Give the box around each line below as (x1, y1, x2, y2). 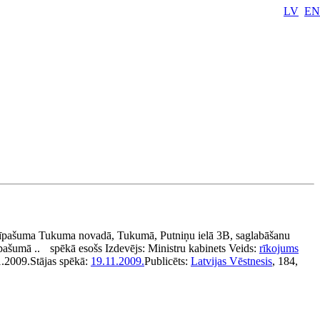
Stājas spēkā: (30, 255, 91, 267)
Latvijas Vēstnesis (191, 255, 272, 267)
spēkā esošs (50, 242, 102, 254)
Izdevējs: (105, 242, 148, 254)
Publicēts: (144, 255, 191, 267)
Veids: (229, 242, 259, 254)
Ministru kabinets (148, 242, 226, 254)
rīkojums (259, 242, 299, 254)
